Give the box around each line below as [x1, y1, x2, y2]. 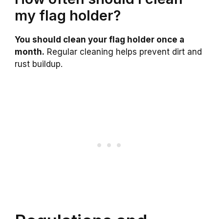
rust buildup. [15, 59, 63, 69]
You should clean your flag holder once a [15, 35, 184, 45]
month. [15, 47, 44, 57]
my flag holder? [15, 7, 121, 24]
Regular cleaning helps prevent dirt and [44, 47, 202, 57]
